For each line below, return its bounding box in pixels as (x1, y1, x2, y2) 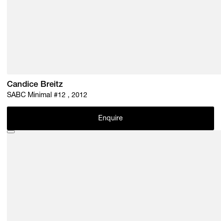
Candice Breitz (7, 80, 63, 89)
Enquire (98, 115, 123, 123)
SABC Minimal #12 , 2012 (7, 92, 88, 99)
